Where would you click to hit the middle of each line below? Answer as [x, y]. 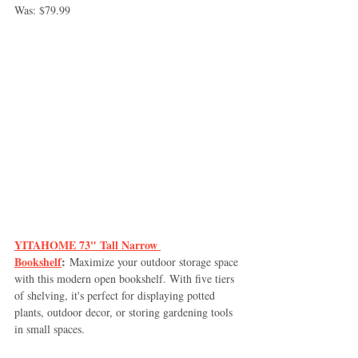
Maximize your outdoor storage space [153, 261]
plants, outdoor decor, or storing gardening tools [125, 312]
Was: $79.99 [42, 10]
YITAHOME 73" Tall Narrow [88, 245]
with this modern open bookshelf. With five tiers [126, 278]
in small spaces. [50, 328]
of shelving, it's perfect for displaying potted [116, 295]
